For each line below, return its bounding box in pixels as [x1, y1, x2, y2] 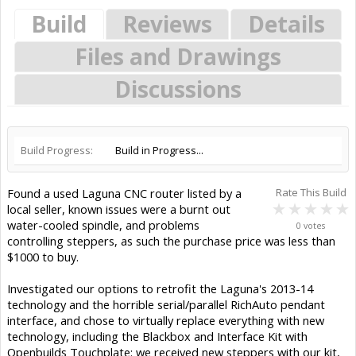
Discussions [114, 74, 242, 105]
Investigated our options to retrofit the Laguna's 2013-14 [7, 281, 313, 297]
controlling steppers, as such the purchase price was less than [7, 233, 335, 250]
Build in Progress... [114, 143, 203, 158]
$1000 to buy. [7, 249, 79, 265]
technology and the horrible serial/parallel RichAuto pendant [7, 296, 325, 313]
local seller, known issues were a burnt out [7, 201, 230, 218]
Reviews [122, 9, 212, 40]
